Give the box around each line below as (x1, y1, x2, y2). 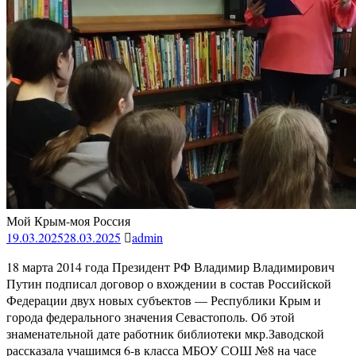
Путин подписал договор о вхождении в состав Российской (6, 274, 331, 292)
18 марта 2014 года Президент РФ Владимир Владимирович (6, 257, 335, 275)
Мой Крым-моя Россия (6, 211, 130, 229)
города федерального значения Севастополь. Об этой (6, 308, 295, 325)
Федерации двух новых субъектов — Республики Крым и (6, 291, 321, 308)
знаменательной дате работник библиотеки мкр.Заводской (6, 324, 324, 342)
